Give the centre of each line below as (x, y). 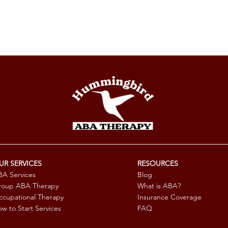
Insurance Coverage (169, 197)
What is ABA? (159, 186)
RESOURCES (158, 163)
